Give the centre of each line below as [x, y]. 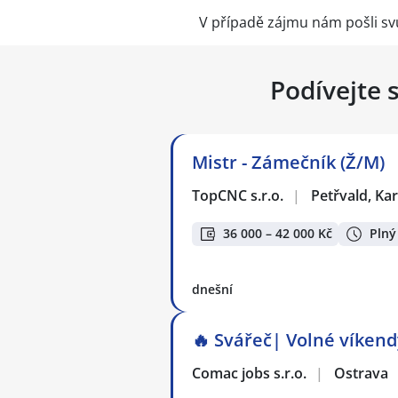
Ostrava [361, 373]
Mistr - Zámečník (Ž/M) [288, 162]
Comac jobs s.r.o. [250, 373]
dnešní [212, 289]
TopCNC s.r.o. [239, 195]
